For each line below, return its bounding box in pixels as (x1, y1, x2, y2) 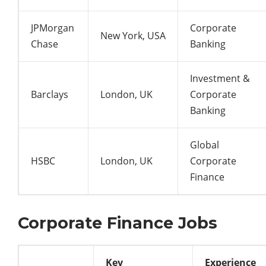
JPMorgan (31, 21, 74, 34)
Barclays (31, 87, 68, 101)
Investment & (190, 71, 250, 85)
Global (190, 138, 219, 151)
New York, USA (100, 28, 166, 42)
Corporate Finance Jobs (18, 213, 217, 233)
